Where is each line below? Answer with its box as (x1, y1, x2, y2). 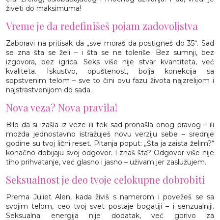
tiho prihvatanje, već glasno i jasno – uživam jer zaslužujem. (6, 157, 206, 166)
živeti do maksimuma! (6, 3, 81, 13)
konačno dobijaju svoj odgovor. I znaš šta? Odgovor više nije (6, 148, 214, 157)
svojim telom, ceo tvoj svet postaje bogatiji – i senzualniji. (6, 201, 214, 211)
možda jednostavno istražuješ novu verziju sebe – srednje (6, 129, 214, 138)
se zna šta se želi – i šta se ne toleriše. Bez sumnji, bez (6, 48, 214, 57)
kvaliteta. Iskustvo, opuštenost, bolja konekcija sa (6, 66, 214, 76)
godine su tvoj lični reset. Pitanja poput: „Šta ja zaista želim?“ (6, 138, 214, 148)
